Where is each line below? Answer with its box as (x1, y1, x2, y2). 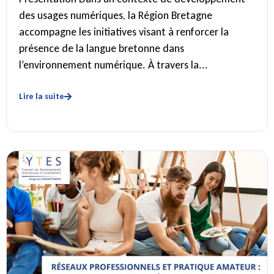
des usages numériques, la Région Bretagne (19, 9, 212, 22)
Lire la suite (19, 91, 64, 102)
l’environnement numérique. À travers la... (19, 58, 208, 72)
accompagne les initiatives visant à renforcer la (19, 25, 229, 39)
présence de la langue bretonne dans (19, 42, 184, 55)
